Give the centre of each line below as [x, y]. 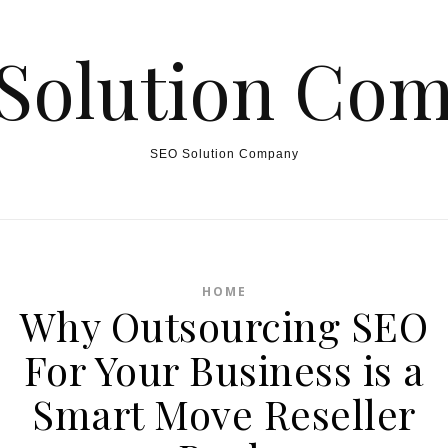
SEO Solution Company [224, 154]
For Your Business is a [224, 369]
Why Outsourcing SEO [224, 325]
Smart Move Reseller [224, 413]
